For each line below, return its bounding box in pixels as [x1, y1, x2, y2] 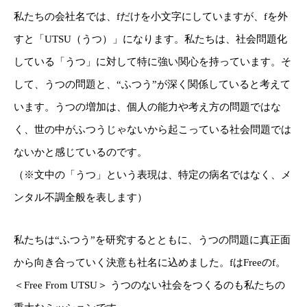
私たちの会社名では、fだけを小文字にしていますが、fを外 [14, 10, 288, 22]
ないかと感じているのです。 [14, 146, 147, 158]
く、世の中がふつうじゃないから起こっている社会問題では [14, 123, 291, 135]
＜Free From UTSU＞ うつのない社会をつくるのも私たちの [14, 279, 285, 291]
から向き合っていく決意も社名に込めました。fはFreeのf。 [14, 256, 286, 268]
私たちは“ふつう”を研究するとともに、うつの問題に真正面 [14, 234, 291, 245]
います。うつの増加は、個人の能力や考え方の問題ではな [14, 101, 281, 112]
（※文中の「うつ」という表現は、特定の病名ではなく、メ [14, 169, 291, 180]
